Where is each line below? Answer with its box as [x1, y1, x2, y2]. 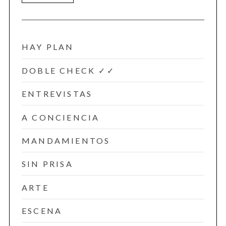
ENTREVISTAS [21, 89, 93, 99]
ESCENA [21, 206, 63, 216]
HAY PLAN [21, 42, 74, 52]
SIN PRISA [21, 159, 73, 169]
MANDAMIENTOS [21, 135, 110, 145]
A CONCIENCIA [21, 112, 100, 122]
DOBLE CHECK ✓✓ [21, 65, 115, 75]
